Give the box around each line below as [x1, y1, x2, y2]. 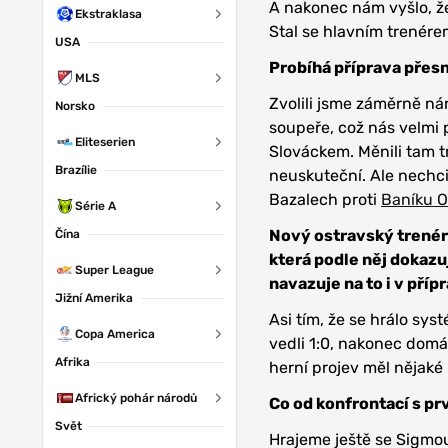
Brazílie [55, 163, 97, 177]
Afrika [55, 355, 90, 369]
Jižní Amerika [55, 291, 133, 305]
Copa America [75, 327, 155, 341]
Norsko [55, 99, 95, 113]
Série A [75, 199, 116, 213]
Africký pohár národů [75, 391, 197, 405]
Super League [75, 263, 154, 277]
